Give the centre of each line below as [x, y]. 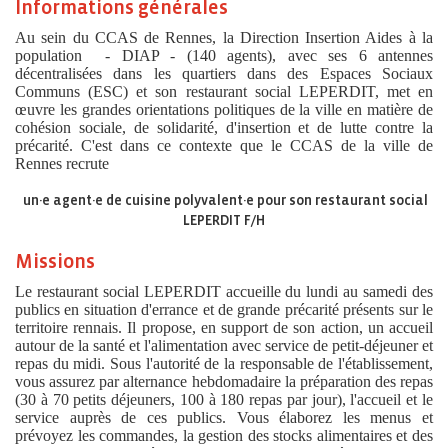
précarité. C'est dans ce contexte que [139, 145]
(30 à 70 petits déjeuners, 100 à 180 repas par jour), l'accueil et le [224, 399]
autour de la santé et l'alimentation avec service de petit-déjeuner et [224, 345]
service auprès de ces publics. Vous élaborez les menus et [224, 417]
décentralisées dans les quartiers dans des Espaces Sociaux [224, 73]
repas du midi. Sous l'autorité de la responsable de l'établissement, [224, 363]
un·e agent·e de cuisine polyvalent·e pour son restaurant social [224, 200]
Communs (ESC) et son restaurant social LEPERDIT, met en [224, 91]
